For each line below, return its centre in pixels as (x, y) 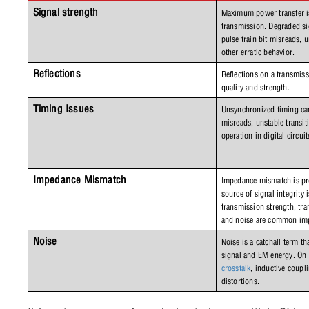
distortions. (240, 281)
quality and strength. (255, 87)
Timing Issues (63, 108)
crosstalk (236, 268)
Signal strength (66, 12)
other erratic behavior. (259, 52)
